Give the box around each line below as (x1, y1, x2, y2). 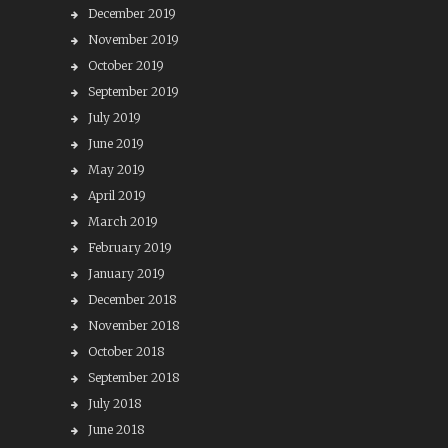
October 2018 (87, 344, 165, 359)
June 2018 (87, 422, 145, 437)
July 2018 (87, 396, 142, 411)
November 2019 (87, 32, 179, 47)
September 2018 (87, 370, 180, 385)
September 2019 (87, 84, 179, 99)
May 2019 (87, 162, 145, 177)
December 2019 (87, 6, 176, 21)
